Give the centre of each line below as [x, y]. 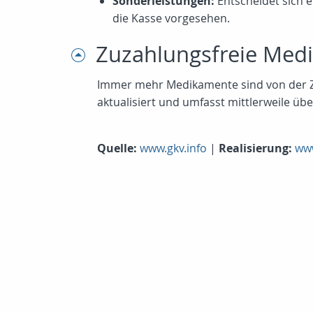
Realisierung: [255, 148]
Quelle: [117, 148]
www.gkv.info [173, 148]
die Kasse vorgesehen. [171, 18]
